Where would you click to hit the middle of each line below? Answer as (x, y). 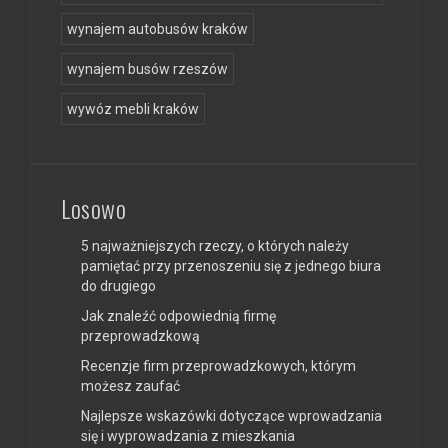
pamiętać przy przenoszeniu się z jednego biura (231, 265)
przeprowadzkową (140, 335)
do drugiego (118, 285)
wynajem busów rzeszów (147, 68)
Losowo (93, 207)
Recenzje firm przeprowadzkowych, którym (218, 365)
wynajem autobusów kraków (157, 28)
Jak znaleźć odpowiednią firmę (178, 315)
